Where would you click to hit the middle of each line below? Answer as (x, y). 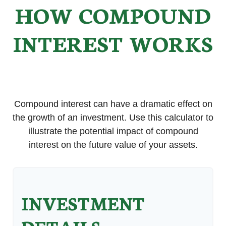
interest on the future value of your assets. (113, 145)
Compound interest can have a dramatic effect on (113, 104)
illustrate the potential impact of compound (113, 131)
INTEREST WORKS (113, 43)
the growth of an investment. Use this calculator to (113, 118)
